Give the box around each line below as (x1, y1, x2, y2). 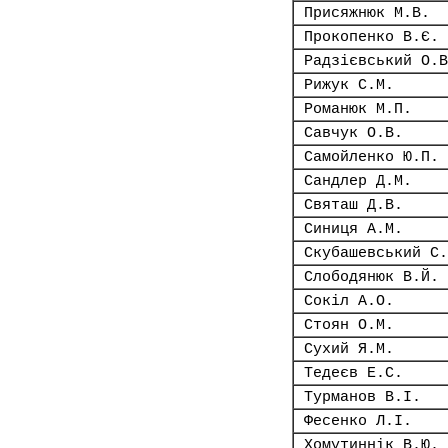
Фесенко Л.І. (304, 413, 412, 429)
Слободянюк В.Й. (304, 269, 439, 285)
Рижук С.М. (304, 77, 394, 93)
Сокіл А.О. (304, 293, 394, 309)
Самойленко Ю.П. (304, 149, 439, 165)
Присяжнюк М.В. (304, 5, 430, 21)
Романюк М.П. (304, 101, 412, 117)
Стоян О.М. (304, 317, 394, 333)
